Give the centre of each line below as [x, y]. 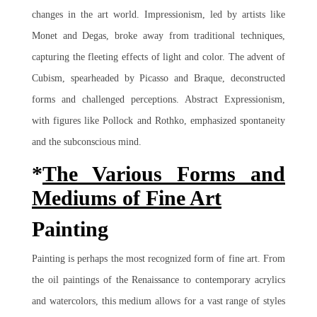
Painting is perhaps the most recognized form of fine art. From [158, 259]
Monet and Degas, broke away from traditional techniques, [158, 36]
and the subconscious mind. [87, 142]
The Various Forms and [164, 174]
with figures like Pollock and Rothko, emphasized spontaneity [158, 121]
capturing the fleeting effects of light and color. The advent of [158, 57]
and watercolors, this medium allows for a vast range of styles [158, 301]
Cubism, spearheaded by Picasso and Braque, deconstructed [158, 78]
